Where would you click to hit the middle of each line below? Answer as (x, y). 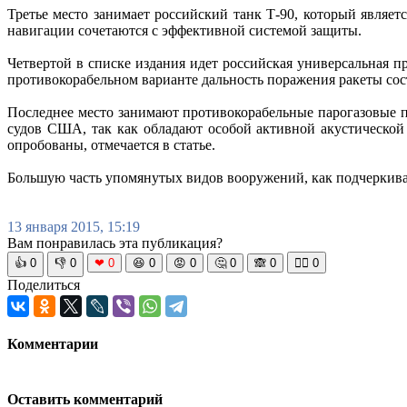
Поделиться (44, 285)
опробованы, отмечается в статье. (111, 145)
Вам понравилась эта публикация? (115, 243)
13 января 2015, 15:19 (74, 227)
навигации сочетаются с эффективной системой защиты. (184, 31)
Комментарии (53, 344)
